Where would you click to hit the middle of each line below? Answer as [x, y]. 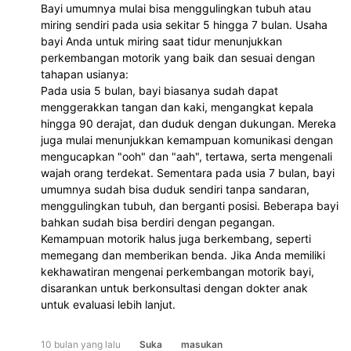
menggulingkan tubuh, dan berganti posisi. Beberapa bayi [190, 205]
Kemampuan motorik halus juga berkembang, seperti [176, 238]
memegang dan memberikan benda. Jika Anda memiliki [183, 255]
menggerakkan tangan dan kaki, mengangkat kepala [177, 107]
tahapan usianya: [85, 74]
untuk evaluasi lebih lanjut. [108, 304]
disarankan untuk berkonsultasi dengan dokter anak [174, 288]
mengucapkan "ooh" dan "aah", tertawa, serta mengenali [186, 156]
